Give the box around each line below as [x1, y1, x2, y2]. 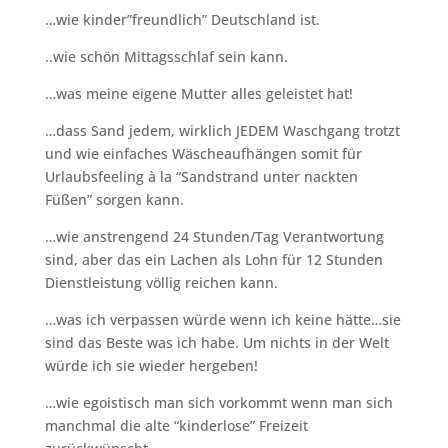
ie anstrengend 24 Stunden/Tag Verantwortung [66, 226, 384, 246]
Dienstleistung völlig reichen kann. [44, 272, 278, 292]
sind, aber [44, 249, 117, 269]
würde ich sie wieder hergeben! [44, 355, 258, 375]
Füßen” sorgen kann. [44, 189, 184, 209]
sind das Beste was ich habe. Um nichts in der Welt [44, 332, 389, 352]
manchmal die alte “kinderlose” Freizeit [44, 415, 308, 435]
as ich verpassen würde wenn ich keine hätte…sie [66, 309, 401, 329]
